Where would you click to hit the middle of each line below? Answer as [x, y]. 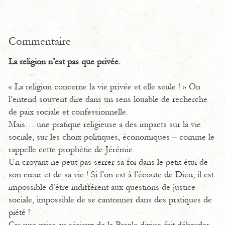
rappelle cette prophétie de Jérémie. [72, 150]
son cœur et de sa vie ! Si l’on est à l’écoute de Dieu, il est [111, 175]
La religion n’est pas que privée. [65, 62]
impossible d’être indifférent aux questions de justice [102, 187]
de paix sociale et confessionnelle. [68, 112]
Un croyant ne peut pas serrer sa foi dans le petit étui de [108, 162]
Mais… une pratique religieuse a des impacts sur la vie [105, 125]
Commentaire [40, 41]
